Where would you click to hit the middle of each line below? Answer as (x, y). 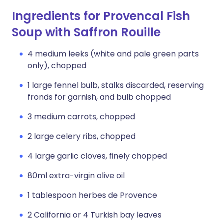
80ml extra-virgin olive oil (76, 176)
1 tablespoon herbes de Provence (92, 195)
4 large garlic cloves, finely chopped (97, 156)
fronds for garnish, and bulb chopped (99, 97)
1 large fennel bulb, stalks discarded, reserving (116, 85)
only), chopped (57, 66)
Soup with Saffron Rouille (86, 32)
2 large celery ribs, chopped (82, 136)
